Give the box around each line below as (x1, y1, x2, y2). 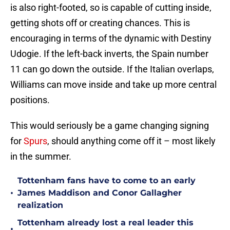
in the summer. (10, 151, 71, 162)
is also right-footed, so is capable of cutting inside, (10, 2, 212, 13)
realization (17, 200, 63, 210)
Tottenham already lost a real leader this (17, 218, 194, 228)
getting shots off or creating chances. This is (10, 17, 190, 29)
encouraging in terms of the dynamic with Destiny (10, 33, 212, 44)
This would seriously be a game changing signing (10, 120, 209, 131)
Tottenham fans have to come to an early (17, 176, 196, 186)
